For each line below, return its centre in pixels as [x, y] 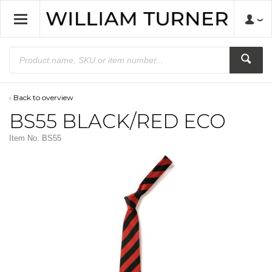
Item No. [24, 138]
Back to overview [43, 97]
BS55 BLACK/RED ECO [117, 121]
